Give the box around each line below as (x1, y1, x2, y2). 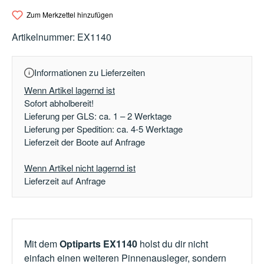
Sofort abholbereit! (24, 97, 94, 110)
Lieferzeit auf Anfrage (24, 174, 105, 187)
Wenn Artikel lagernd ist (24, 84, 115, 97)
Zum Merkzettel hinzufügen (27, 9, 114, 19)
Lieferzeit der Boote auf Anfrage (24, 136, 145, 148)
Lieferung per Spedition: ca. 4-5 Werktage (24, 123, 183, 136)
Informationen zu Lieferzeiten (34, 66, 145, 79)
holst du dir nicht (137, 237, 208, 251)
